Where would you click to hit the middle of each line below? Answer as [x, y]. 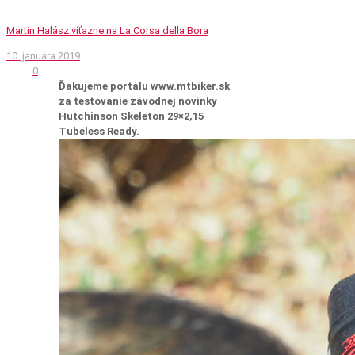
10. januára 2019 [43, 55]
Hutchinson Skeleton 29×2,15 [131, 116]
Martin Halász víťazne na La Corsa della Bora [107, 30]
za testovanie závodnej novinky [138, 101]
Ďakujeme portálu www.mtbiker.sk [144, 86]
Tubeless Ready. [99, 131]
